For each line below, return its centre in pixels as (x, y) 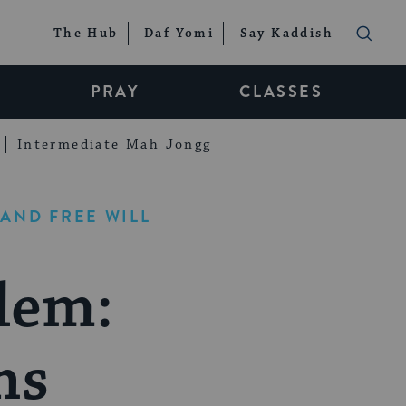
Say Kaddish (286, 34)
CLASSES (281, 92)
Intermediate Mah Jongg (114, 144)
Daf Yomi (179, 34)
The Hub (86, 34)
